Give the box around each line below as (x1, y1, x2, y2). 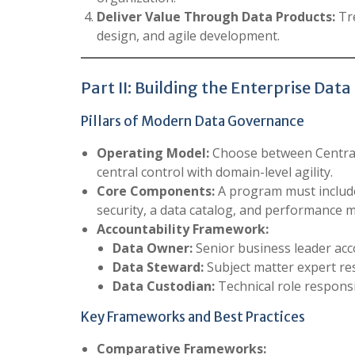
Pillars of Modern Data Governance (81, 112, 304, 130)
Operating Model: (97, 143, 209, 162)
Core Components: (97, 181, 215, 200)
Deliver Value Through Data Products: (97, 7, 335, 25)
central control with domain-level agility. (97, 162, 333, 181)
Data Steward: (113, 258, 204, 276)
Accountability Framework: (97, 219, 269, 238)
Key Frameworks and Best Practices (81, 307, 305, 326)
